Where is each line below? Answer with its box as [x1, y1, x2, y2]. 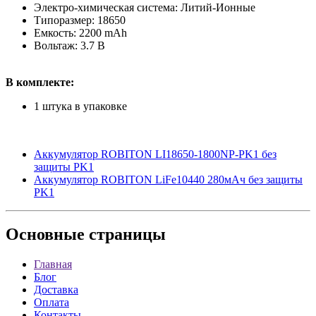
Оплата [34, 296, 69, 309]
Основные [6, 225, 85, 244]
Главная [34, 258, 72, 271]
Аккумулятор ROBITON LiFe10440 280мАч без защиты [34, 173, 303, 186]
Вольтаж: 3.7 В [34, 39, 105, 51]
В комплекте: [6, 75, 74, 88]
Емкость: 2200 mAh [34, 26, 127, 39]
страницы [85, 225, 166, 244]
